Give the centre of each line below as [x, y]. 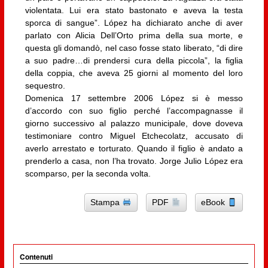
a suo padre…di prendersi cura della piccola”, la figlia [134, 60]
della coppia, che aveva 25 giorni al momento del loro [134, 73]
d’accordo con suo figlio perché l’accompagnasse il [134, 110]
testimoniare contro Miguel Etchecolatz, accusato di [134, 135]
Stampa [106, 202]
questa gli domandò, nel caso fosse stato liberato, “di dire [134, 48]
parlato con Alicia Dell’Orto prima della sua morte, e [134, 35]
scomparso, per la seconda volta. [88, 173]
